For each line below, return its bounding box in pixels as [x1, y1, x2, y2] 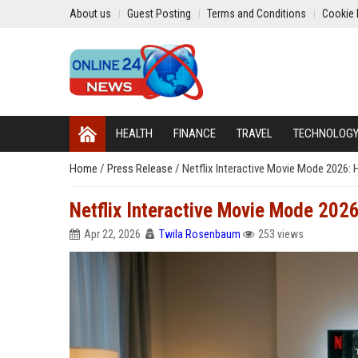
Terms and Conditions [207, 7, 306, 20]
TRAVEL [237, 126, 272, 141]
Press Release [107, 161, 175, 176]
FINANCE [173, 126, 216, 141]
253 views [258, 228, 304, 241]
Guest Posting [127, 7, 191, 20]
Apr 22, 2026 [84, 228, 141, 241]
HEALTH [116, 126, 153, 141]
